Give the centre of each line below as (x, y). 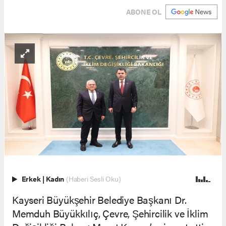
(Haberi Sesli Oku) (93, 179)
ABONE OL (144, 11)
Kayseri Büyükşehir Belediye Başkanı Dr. (99, 199)
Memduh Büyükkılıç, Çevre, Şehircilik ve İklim (110, 213)
